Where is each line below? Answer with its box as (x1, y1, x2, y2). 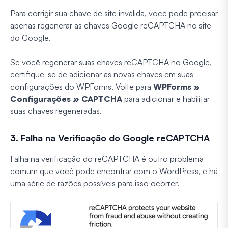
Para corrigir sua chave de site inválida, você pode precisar (10, 8, 218, 19)
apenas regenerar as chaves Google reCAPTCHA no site (10, 20, 211, 31)
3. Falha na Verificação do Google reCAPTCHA (10, 132, 210, 144)
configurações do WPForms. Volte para (10, 81, 153, 92)
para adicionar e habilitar (122, 94, 210, 104)
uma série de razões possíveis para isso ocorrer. (10, 178, 179, 189)
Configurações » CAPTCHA (10, 94, 122, 104)
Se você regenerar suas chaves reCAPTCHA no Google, (10, 57, 212, 68)
